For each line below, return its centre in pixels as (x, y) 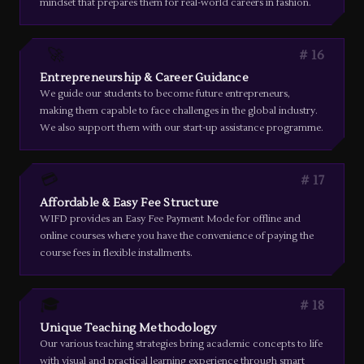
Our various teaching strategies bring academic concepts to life (181, 344)
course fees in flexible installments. (116, 253)
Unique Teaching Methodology (128, 328)
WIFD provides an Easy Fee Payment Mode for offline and (170, 219)
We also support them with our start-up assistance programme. (182, 128)
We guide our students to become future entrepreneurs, (165, 94)
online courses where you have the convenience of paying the (177, 236)
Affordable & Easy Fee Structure (130, 203)
